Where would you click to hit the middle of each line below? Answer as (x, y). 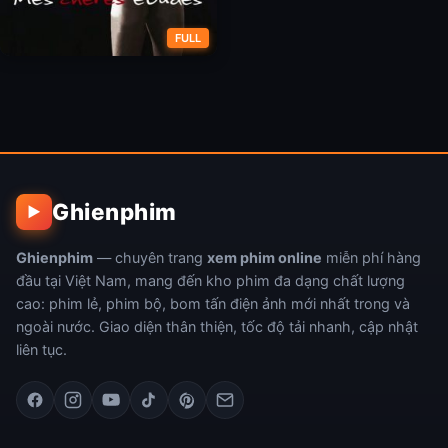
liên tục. (41, 349)
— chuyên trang (150, 257)
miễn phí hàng (371, 257)
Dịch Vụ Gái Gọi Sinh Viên (88, 97)
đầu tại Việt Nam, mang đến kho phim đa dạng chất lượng (210, 280)
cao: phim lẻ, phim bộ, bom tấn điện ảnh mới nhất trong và (213, 303)
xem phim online (264, 257)
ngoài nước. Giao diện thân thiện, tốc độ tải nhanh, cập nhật (217, 326)
